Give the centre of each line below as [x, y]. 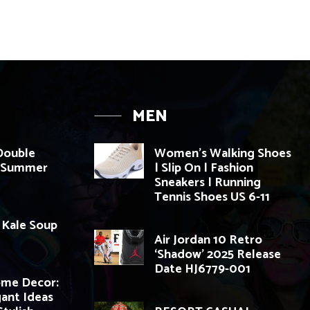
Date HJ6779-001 [202, 270]
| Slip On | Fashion [204, 168]
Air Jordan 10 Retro [208, 240]
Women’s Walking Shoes [223, 154]
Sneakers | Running [208, 183]
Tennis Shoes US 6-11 [212, 198]
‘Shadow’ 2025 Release [218, 255]
